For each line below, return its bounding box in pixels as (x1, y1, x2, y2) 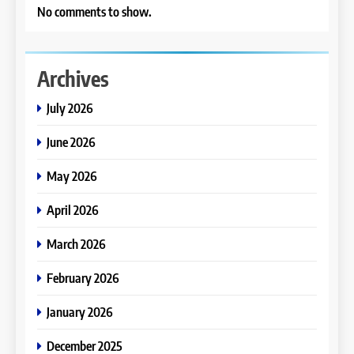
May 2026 (47, 167, 97, 184)
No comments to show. (37, 3, 152, 20)
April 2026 (47, 201, 99, 218)
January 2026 (47, 303, 113, 320)
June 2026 (47, 133, 96, 150)
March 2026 (47, 235, 106, 252)
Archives (37, 65, 109, 92)
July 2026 (47, 99, 93, 116)
